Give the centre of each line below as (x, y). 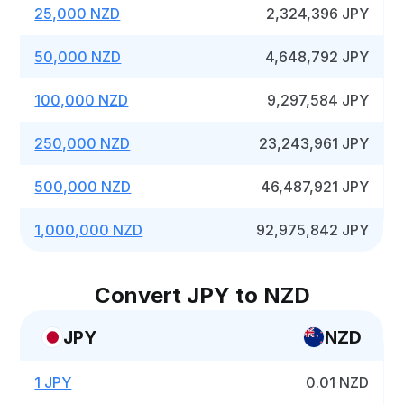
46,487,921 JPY (315, 187)
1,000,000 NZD (89, 230)
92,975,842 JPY (313, 230)
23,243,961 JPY (314, 143)
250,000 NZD (83, 143)
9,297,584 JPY (318, 100)
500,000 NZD (83, 187)
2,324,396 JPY (318, 14)
